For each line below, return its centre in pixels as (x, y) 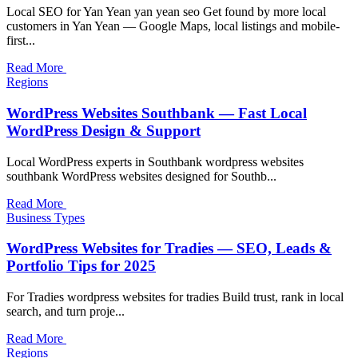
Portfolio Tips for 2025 (81, 266)
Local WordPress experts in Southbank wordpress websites (155, 161)
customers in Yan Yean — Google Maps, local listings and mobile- (173, 26)
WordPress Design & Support (103, 130)
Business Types (46, 217)
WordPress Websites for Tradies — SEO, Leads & (169, 249)
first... (21, 41)
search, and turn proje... (66, 311)
